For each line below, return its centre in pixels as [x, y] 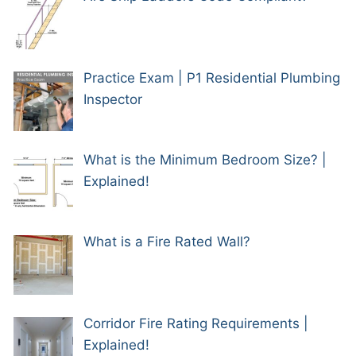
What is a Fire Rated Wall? [166, 241]
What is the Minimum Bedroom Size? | [205, 159]
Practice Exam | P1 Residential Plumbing [211, 77]
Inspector [112, 99]
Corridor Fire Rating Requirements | [195, 323]
